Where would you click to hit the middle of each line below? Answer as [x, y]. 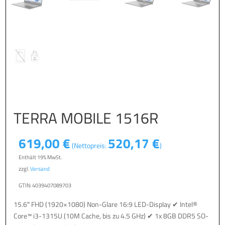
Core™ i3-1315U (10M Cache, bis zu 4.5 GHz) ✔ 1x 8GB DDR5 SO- [111, 215]
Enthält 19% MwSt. [40, 157]
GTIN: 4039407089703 [45, 185]
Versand [40, 168]
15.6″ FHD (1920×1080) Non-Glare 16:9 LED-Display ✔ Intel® [106, 204]
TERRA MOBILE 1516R [86, 118]
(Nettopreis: [90, 145]
